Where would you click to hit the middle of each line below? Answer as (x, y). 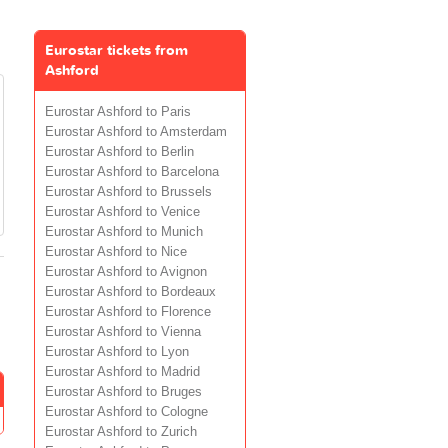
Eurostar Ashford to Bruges (123, 391)
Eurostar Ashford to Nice (115, 251)
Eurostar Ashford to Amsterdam (135, 131)
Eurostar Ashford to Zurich (120, 431)
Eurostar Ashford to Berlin (119, 151)
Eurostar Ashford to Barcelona (131, 171)
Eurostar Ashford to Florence (127, 311)
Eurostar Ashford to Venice (122, 211)
